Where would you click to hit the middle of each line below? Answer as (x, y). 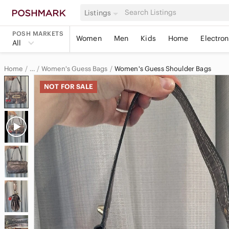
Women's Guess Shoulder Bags (163, 68)
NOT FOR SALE (68, 87)
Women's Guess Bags (74, 68)
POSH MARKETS (38, 33)
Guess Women (62, 108)
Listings (98, 13)
